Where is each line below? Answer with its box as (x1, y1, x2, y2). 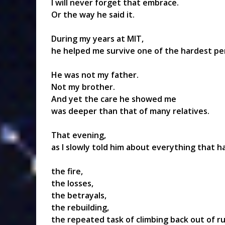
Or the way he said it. (51, 9, 135, 20)
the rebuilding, (51, 201, 109, 213)
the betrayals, (51, 189, 106, 201)
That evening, (51, 129, 106, 141)
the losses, (51, 177, 93, 189)
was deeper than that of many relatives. (51, 105, 209, 117)
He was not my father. (51, 69, 139, 80)
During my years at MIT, (51, 33, 144, 44)
